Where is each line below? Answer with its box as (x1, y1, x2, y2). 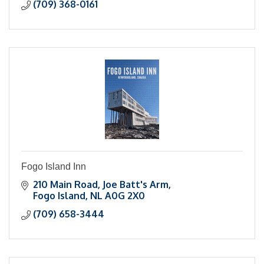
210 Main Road (33, 179, 98, 191)
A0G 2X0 (105, 190, 145, 202)
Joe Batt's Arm (103, 179, 169, 191)
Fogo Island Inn (21, 161, 86, 172)
